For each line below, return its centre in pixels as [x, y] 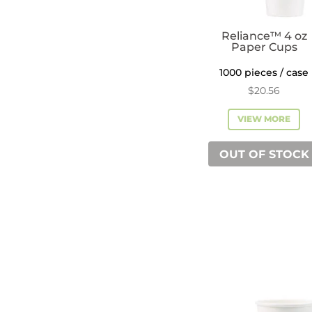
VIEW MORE [264, 119]
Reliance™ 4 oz [264, 36]
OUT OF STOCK [264, 154]
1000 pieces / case [264, 72]
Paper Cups [264, 47]
